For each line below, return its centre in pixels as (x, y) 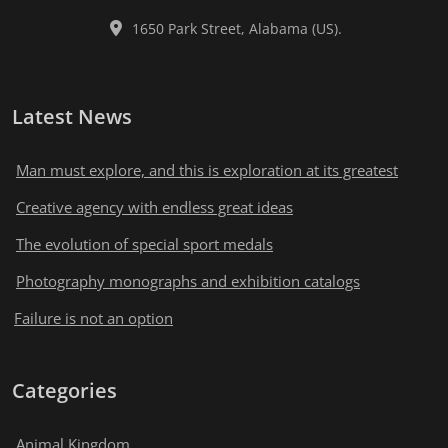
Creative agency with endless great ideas (154, 206)
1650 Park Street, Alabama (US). (236, 28)
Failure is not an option (93, 317)
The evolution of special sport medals (144, 243)
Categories (64, 390)
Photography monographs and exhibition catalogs (188, 280)
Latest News (72, 116)
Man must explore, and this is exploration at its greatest (207, 169)
